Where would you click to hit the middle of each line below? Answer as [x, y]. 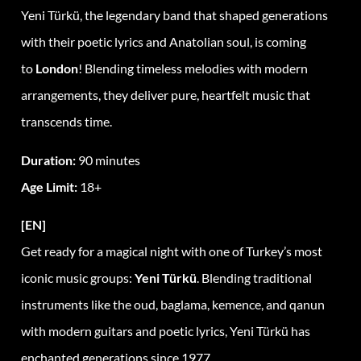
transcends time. [66, 122]
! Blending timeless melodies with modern [193, 68]
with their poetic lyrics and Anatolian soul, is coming [164, 42]
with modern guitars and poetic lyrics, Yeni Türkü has [166, 331]
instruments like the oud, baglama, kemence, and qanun [173, 305]
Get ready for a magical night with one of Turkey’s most [172, 251]
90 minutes [108, 160]
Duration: [48, 160]
